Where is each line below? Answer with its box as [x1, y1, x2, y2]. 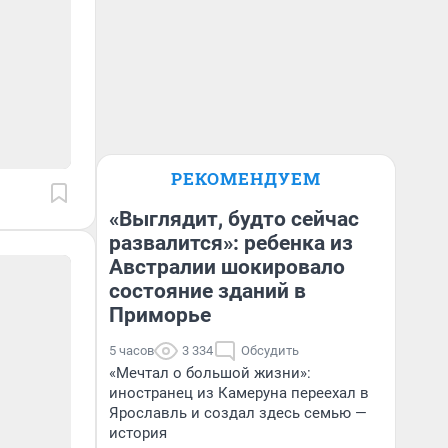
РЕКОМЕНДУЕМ [171, 167, 321, 190]
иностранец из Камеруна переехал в [109, 384, 369, 402]
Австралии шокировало [109, 255, 345, 279]
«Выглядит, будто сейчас [109, 207, 359, 231]
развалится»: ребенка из [109, 231, 353, 255]
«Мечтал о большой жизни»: [109, 364, 311, 382]
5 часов [109, 343, 154, 358]
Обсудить [241, 343, 299, 358]
